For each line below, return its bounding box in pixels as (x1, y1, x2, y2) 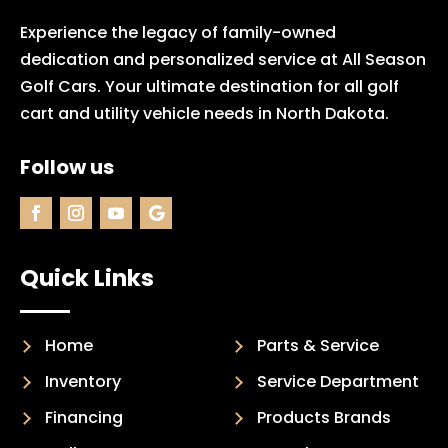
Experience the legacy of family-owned (20, 21, 336, 45)
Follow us (20, 153, 114, 182)
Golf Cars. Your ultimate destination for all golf (20, 75, 399, 99)
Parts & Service (257, 334, 379, 358)
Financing (45, 406, 123, 430)
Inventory (45, 370, 121, 394)
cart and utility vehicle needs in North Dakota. (20, 102, 389, 126)
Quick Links (20, 262, 154, 295)
